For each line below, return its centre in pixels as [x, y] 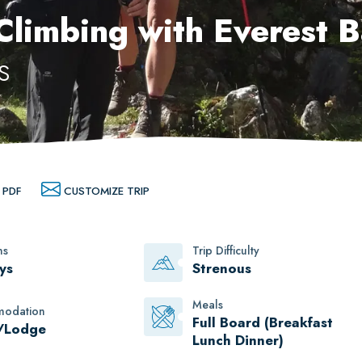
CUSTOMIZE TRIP [107, 191]
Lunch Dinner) [238, 341]
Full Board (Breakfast [263, 323]
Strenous [222, 268]
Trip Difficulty [226, 250]
